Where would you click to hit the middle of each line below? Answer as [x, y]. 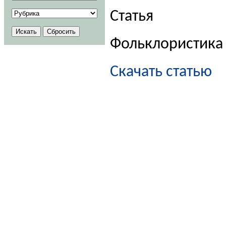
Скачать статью [161, 72]
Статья [132, 16]
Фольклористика [166, 44]
